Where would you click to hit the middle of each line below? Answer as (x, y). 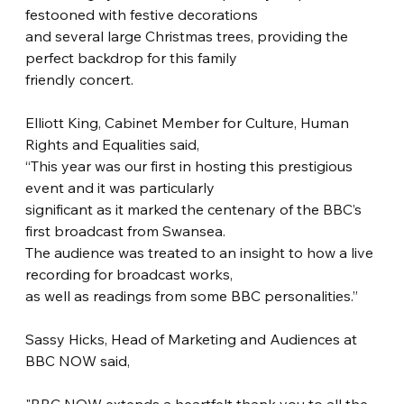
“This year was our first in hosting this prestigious (191, 166)
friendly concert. (80, 80)
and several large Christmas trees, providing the (189, 37)
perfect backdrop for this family (132, 58)
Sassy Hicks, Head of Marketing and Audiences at (193, 340)
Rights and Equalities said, (113, 145)
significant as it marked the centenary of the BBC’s (196, 210)
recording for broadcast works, (129, 275)
